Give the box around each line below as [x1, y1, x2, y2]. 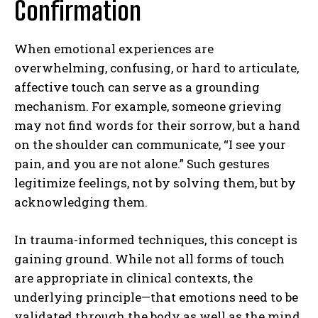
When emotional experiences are [14, 40, 214, 57]
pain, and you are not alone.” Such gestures [14, 155, 270, 172]
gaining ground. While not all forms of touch [14, 250, 285, 267]
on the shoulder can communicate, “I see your [14, 136, 286, 153]
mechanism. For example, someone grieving [14, 97, 282, 114]
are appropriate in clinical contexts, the [14, 269, 253, 286]
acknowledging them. [14, 193, 148, 210]
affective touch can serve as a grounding [14, 78, 260, 95]
